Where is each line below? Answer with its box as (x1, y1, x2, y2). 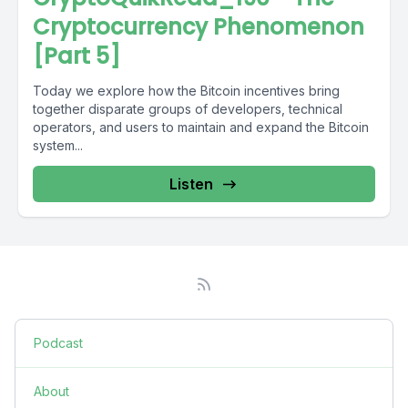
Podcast (34, 335, 83, 351)
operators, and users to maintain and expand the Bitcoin (33, 119, 369, 135)
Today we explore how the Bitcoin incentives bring (33, 83, 340, 98)
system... (33, 138, 83, 153)
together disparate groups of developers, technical (33, 101, 342, 117)
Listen (169, 175, 213, 193)
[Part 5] (33, 41, 120, 71)
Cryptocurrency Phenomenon (33, 12, 364, 42)
